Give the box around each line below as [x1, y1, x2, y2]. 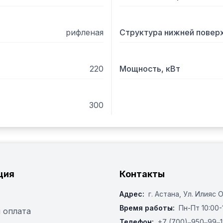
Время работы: [119, 204, 175, 212]
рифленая [66, 27, 104, 37]
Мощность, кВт [119, 64, 180, 74]
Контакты [119, 169, 165, 179]
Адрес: [119, 190, 144, 198]
